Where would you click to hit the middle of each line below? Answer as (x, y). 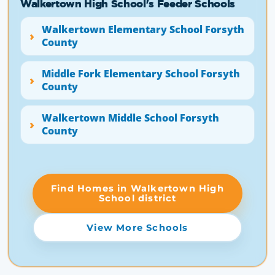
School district (137, 198)
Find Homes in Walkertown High (137, 188)
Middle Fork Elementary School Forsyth (141, 74)
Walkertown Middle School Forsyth (130, 118)
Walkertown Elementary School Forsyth (143, 29)
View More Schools (137, 228)
